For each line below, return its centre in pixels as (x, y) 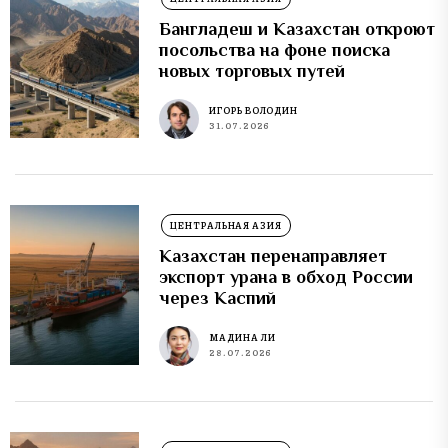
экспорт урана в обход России (286, 276)
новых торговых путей (252, 70)
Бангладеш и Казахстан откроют (297, 28)
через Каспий (218, 297)
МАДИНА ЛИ (242, 338)
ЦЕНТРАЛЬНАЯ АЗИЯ (226, 225)
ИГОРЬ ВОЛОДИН (254, 111)
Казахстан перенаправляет (273, 255)
